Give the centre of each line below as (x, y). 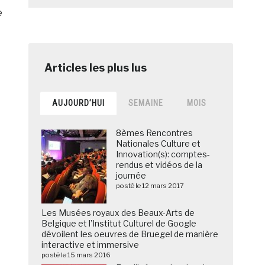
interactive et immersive (91, 245)
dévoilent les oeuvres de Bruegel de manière (130, 234)
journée (131, 176)
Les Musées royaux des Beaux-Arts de (118, 213)
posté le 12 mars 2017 (150, 186)
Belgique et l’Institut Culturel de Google (119, 224)
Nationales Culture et (159, 144)
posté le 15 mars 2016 (76, 255)
